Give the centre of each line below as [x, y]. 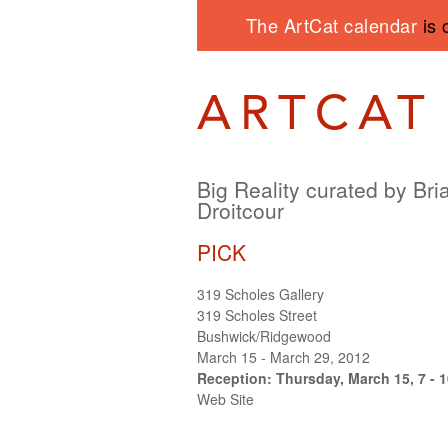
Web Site [225, 398]
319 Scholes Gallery [260, 293]
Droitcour [240, 209]
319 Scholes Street [257, 314]
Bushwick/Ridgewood [264, 335]
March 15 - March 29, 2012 [283, 356]
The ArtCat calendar [334, 25]
